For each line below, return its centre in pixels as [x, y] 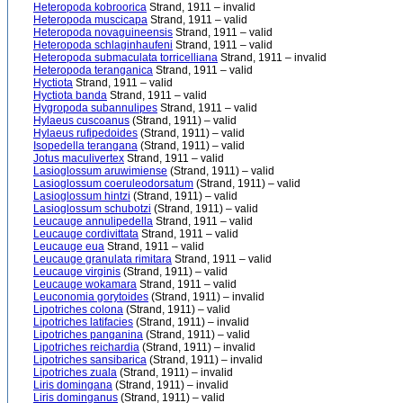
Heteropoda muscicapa [90, 20]
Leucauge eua [69, 246]
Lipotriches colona [78, 309]
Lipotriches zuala [75, 372]
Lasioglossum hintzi [82, 196]
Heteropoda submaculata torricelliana [125, 58]
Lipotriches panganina [88, 335]
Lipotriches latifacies [83, 322]
